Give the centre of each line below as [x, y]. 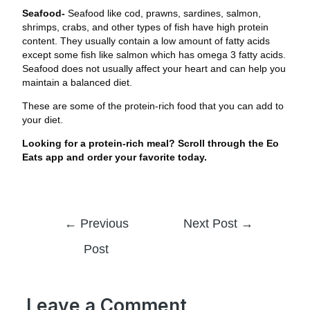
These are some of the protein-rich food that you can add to [153, 106]
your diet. [44, 119]
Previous [102, 223]
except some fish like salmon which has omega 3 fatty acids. [154, 54]
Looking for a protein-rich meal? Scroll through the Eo [150, 143]
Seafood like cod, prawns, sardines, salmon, [164, 13]
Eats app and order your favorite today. [114, 157]
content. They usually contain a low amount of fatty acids [146, 40]
